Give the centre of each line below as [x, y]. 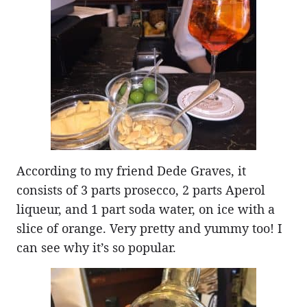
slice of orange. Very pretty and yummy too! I [149, 228]
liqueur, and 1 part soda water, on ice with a [146, 209]
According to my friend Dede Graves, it [131, 170]
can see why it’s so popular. [96, 247]
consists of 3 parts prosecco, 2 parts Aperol [141, 189]
